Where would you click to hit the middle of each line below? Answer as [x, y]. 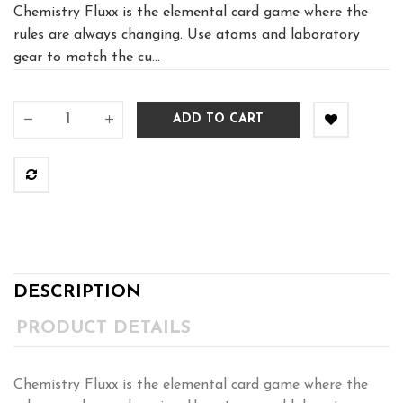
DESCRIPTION [77, 292]
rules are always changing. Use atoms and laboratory [187, 35]
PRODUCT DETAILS [104, 328]
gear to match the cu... [87, 57]
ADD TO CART [218, 120]
